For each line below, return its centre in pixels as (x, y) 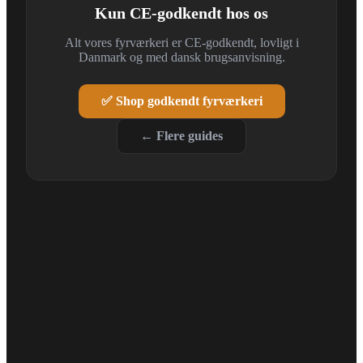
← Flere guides (181, 135)
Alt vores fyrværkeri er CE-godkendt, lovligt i (181, 42)
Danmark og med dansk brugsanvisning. (181, 57)
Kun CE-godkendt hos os (181, 13)
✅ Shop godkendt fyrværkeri (181, 100)
